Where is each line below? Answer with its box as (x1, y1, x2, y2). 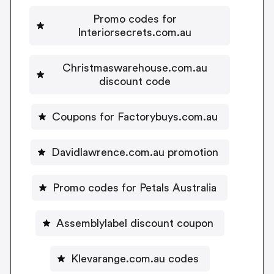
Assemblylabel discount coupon (56, 217, 213, 229)
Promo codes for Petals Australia (53, 182, 217, 193)
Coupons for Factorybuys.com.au (51, 111, 218, 122)
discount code (98, 75, 171, 87)
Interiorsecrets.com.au (78, 26, 191, 38)
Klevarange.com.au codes (70, 253, 199, 264)
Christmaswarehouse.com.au (62, 62, 207, 73)
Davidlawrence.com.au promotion (51, 146, 218, 158)
